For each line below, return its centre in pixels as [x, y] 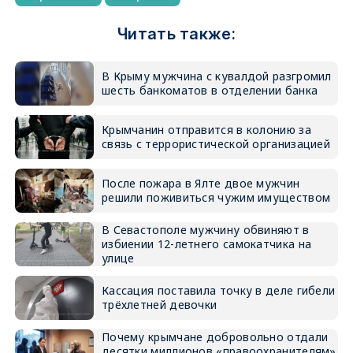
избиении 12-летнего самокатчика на [206, 244]
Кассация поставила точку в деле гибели [218, 290]
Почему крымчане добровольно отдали [215, 337]
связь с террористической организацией [216, 144]
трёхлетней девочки [159, 305]
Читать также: [176, 34]
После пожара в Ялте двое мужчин [201, 183]
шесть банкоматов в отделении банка [210, 90]
